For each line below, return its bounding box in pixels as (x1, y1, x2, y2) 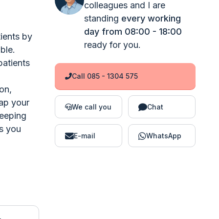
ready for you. (84, 40, 141, 50)
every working (121, 13, 181, 23)
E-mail (73, 131, 95, 140)
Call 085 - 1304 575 (71, 72, 138, 80)
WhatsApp (146, 131, 181, 140)
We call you (71, 103, 111, 111)
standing (84, 13, 121, 23)
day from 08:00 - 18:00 (84, 26, 182, 37)
